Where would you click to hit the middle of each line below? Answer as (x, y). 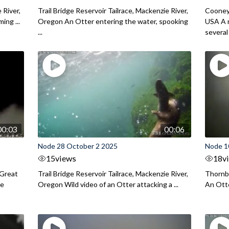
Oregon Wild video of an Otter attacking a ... (108, 185)
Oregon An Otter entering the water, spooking (113, 21)
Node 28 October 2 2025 (77, 146)
